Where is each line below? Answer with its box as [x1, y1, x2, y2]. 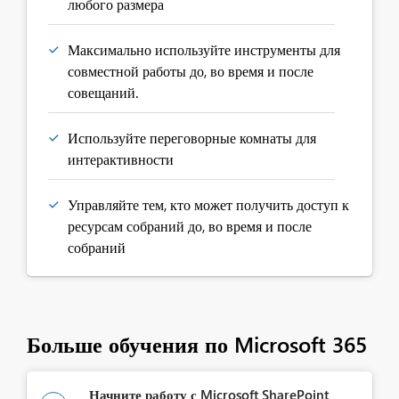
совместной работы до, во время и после [68, 61, 313, 80]
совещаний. [68, 83, 138, 102]
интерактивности [68, 150, 174, 168]
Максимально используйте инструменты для [68, 40, 340, 59]
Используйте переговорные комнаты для [68, 128, 316, 147]
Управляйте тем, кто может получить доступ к [68, 195, 349, 214]
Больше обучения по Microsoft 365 [27, 330, 367, 358]
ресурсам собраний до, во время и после [68, 216, 312, 235]
